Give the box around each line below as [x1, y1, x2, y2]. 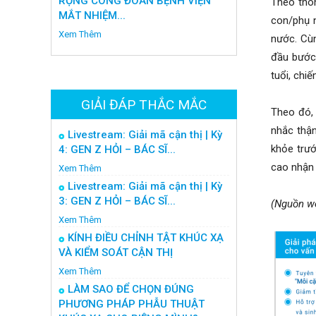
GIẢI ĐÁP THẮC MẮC [81, 97, 207, 113]
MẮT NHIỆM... [59, 9, 126, 22]
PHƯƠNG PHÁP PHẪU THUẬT [59, 298, 205, 310]
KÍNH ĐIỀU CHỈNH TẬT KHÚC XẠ [68, 231, 224, 244]
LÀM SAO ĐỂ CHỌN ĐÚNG [68, 283, 194, 296]
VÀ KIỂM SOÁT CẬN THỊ [59, 246, 173, 259]
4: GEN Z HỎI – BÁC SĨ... [59, 143, 176, 156]
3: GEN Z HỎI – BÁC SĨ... [59, 195, 176, 207]
